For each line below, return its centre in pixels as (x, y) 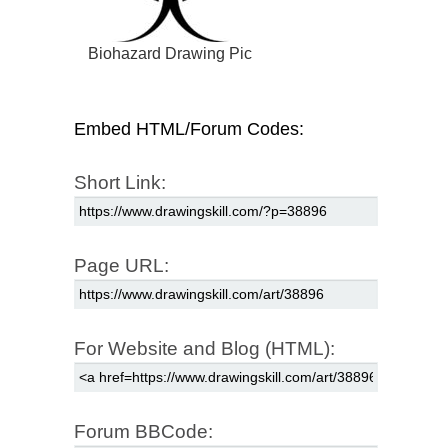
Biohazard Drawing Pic (170, 54)
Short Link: (120, 183)
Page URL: (121, 266)
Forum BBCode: (143, 432)
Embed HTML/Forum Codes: (189, 129)
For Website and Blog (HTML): (204, 349)
